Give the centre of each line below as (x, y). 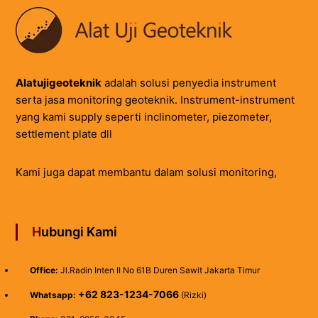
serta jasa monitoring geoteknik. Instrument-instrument (155, 99)
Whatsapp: (53, 295)
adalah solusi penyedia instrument (188, 82)
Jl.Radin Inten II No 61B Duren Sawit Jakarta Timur (159, 270)
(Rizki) (192, 295)
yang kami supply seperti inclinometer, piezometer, (143, 116)
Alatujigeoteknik (58, 82)
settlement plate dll (64, 133)
